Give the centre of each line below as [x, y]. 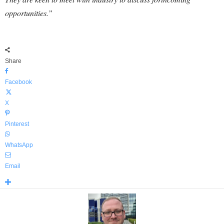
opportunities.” [29, 13]
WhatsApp [19, 145]
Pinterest [17, 124]
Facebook [18, 82]
